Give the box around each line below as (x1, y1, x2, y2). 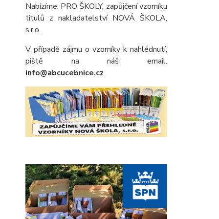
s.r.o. (25, 24, 43, 35)
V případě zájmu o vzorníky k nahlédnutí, (25, 44, 167, 55)
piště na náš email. (25, 56, 167, 66)
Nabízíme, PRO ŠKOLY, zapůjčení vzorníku (25, 1, 167, 12)
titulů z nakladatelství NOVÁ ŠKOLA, (25, 13, 167, 23)
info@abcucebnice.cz (25, 67, 104, 78)
